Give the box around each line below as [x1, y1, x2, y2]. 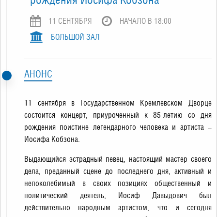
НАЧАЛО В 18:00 [120, 16, 171, 26]
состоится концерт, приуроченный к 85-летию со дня [24, 110, 212, 120]
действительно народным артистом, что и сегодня [24, 203, 212, 212]
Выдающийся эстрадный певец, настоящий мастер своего [24, 155, 212, 164]
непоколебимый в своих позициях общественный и [24, 179, 212, 188]
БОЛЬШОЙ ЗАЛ [51, 32, 100, 42]
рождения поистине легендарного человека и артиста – [24, 123, 212, 132]
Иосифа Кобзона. [24, 135, 80, 144]
